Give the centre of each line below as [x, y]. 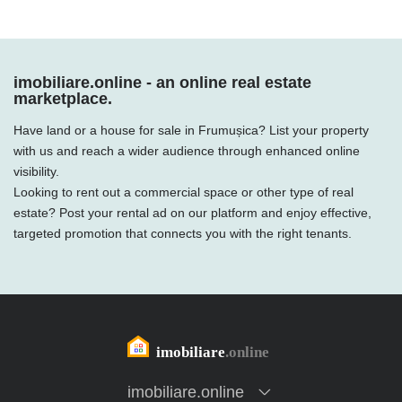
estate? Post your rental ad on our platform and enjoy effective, [192, 213]
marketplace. [63, 99]
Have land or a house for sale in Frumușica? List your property [191, 130]
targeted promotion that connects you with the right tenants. [183, 233]
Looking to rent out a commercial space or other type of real [184, 192]
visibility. [36, 171]
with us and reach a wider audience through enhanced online [187, 151]
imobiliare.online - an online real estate [162, 83]
